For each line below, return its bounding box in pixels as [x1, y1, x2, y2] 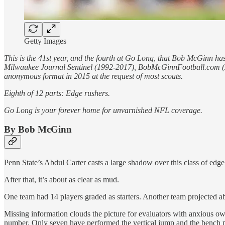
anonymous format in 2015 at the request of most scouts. [4, 71, 183, 80]
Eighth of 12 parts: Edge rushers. [4, 88, 110, 97]
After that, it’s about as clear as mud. [4, 175, 119, 184]
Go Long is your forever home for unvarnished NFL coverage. [4, 105, 202, 115]
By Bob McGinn [4, 124, 72, 135]
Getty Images [24, 36, 66, 45]
